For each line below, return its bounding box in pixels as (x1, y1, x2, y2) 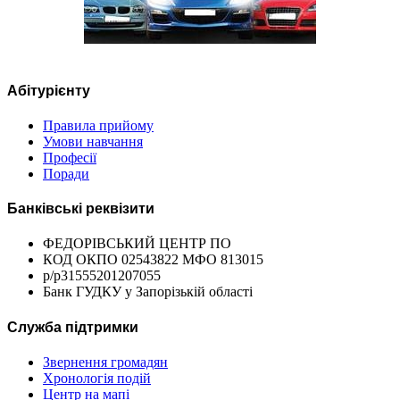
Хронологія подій (43, 370, 151, 386)
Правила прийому (43, 117, 154, 133)
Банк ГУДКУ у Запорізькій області (43, 284, 253, 300)
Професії (43, 149, 96, 165)
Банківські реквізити (7, 201, 154, 217)
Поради (43, 165, 89, 181)
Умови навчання (43, 133, 143, 149)
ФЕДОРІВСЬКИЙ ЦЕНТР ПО (43, 236, 231, 252)
